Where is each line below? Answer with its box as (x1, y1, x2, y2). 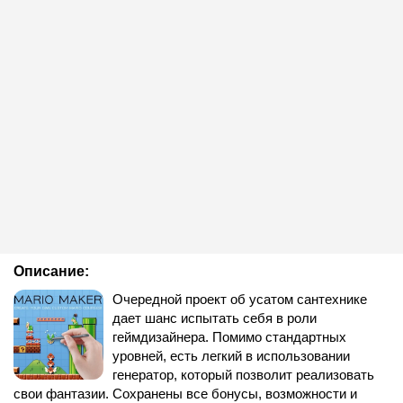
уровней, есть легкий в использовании (112, 348, 350, 363)
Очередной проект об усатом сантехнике (112, 291, 367, 307)
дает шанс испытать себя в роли (112, 310, 317, 326)
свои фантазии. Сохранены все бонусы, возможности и (13, 386, 357, 401)
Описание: (13, 264, 89, 279)
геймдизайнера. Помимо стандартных (112, 329, 346, 345)
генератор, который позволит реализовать (112, 367, 374, 382)
